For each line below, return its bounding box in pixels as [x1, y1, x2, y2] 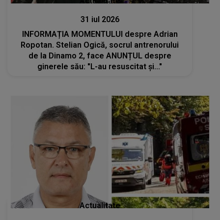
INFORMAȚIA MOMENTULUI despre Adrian [22, 29, 178, 39]
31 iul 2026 [80, 14, 119, 24]
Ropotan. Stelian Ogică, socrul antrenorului [21, 40, 179, 50]
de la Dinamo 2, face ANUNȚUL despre [28, 51, 171, 60]
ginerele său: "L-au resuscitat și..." [37, 61, 163, 71]
